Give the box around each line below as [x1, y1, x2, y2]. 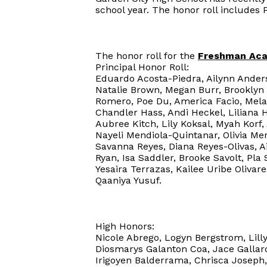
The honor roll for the [95, 50, 198, 61]
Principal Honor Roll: [95, 61, 189, 73]
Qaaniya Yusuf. [95, 175, 162, 186]
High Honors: [95, 221, 154, 232]
